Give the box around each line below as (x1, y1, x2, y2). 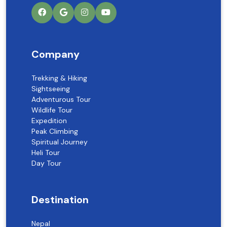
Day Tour (31, 158, 61, 168)
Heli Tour (31, 147, 60, 157)
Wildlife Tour (31, 105, 72, 115)
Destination (31, 193, 89, 206)
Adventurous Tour (31, 94, 91, 104)
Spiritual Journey (31, 137, 88, 146)
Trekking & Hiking (31, 73, 87, 83)
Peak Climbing (31, 126, 78, 136)
